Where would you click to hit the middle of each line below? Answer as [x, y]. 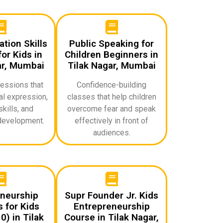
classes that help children [111, 97]
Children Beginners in [111, 54]
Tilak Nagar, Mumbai [111, 65]
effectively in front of [111, 120]
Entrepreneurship [111, 206]
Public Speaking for [111, 43]
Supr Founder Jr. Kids [111, 195]
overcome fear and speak [111, 109]
